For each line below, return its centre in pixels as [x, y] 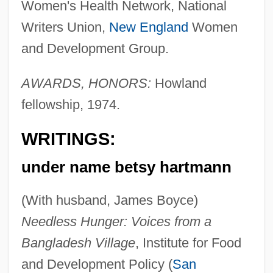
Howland [179, 83]
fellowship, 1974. [70, 104]
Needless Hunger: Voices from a [116, 222]
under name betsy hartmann [126, 167]
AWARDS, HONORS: [86, 83]
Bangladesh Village [78, 243]
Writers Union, [65, 27]
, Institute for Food [188, 243]
